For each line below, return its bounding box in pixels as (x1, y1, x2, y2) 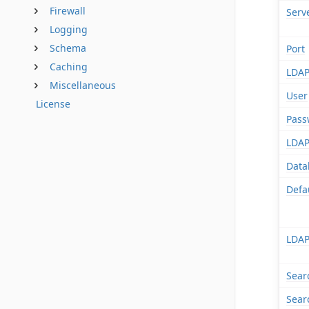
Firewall (50, 4, 86, 17)
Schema (50, 41, 86, 54)
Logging (50, 23, 88, 36)
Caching (50, 60, 88, 73)
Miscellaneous (50, 79, 116, 92)
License (36, 97, 70, 110)
